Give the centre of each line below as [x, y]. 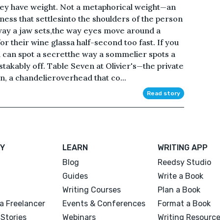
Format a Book [184, 203]
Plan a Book [179, 190]
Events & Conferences [104, 203]
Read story [163, 93]
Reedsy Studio [184, 162]
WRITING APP [182, 147]
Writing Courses [92, 190]
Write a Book [180, 176]
